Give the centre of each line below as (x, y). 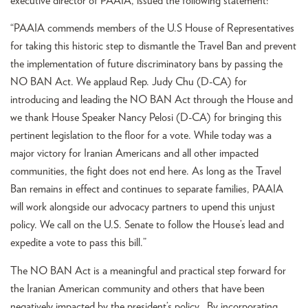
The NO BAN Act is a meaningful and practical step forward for (148, 271)
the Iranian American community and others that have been (137, 288)
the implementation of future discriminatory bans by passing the (146, 64)
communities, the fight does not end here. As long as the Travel (146, 172)
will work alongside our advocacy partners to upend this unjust (143, 207)
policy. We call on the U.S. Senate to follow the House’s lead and (147, 225)
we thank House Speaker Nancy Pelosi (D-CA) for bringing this (146, 118)
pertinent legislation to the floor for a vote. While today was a (141, 136)
